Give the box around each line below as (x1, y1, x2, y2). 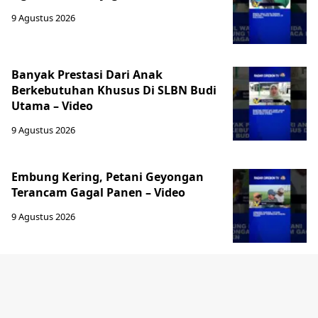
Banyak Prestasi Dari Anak (11, 67, 163, 82)
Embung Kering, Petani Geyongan (11, 169, 204, 185)
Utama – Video (11, 98, 93, 114)
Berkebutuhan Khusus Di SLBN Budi (11, 82, 216, 98)
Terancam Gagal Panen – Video (11, 185, 185, 200)
